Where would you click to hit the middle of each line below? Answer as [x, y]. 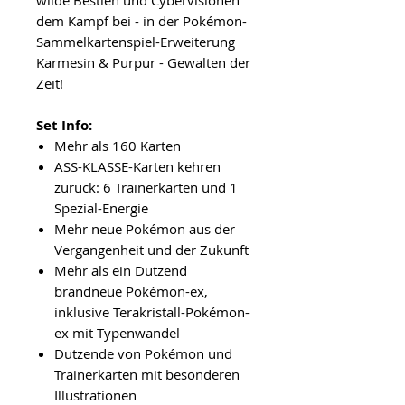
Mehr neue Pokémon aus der [145, 228]
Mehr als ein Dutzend [121, 270]
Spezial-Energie [101, 207]
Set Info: [64, 125]
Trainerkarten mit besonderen [147, 374]
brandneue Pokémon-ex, [131, 291]
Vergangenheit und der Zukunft [151, 249]
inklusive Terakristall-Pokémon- [152, 311]
